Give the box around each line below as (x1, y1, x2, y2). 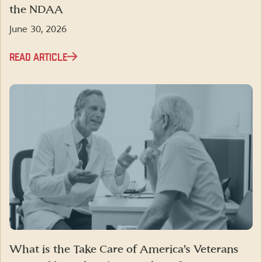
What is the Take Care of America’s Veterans (9, 243, 239, 256)
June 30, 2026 (9, 24, 67, 35)
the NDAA (9, 4, 63, 16)
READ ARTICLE (9, 53, 67, 63)
